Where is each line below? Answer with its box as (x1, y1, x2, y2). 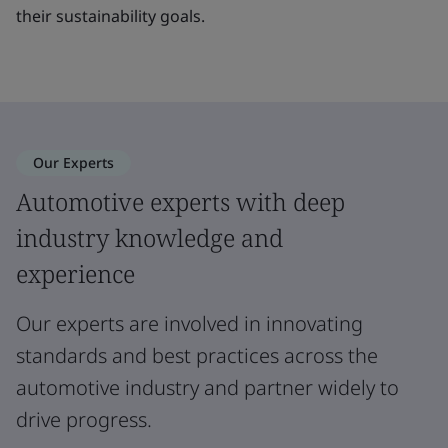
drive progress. (16, 406, 152, 433)
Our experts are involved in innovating (16, 310, 363, 337)
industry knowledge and (16, 221, 283, 254)
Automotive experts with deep (16, 185, 345, 218)
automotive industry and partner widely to (16, 374, 399, 401)
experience (16, 257, 135, 290)
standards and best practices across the (16, 342, 378, 369)
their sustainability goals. (16, 5, 205, 27)
